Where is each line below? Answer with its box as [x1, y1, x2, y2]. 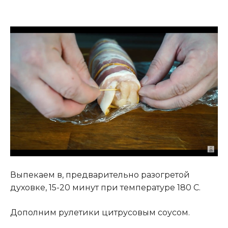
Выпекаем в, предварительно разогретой [10, 169, 190, 180]
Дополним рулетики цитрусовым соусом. [10, 207, 190, 217]
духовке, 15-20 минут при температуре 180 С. [10, 182, 201, 192]
